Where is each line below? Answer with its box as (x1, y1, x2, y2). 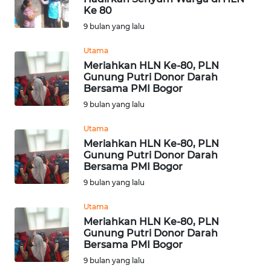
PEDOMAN (17, 155, 55, 166)
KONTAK (17, 21, 48, 31)
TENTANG (17, 110, 52, 121)
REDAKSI (17, 212, 49, 223)
